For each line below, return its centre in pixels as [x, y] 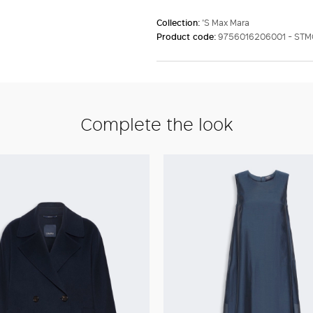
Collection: [179, 23]
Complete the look [156, 124]
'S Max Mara [226, 23]
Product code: [187, 37]
